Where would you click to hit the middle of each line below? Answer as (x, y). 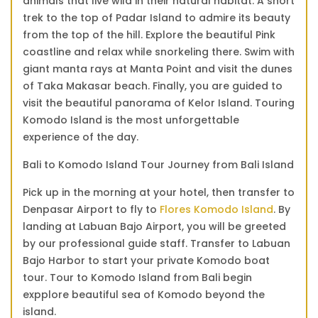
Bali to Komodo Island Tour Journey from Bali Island (158, 165)
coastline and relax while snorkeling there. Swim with (159, 52)
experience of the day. (81, 137)
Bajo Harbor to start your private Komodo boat (146, 261)
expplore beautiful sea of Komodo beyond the (144, 295)
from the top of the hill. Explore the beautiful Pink (149, 35)
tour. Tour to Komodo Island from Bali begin (137, 278)
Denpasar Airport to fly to (91, 210)
